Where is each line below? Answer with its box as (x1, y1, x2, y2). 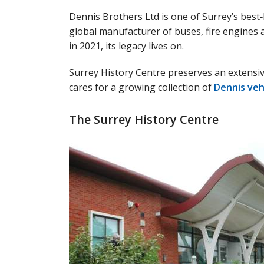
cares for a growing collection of (69, 81, 214, 94)
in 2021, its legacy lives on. (69, 39, 184, 52)
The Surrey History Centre (69, 111, 219, 127)
